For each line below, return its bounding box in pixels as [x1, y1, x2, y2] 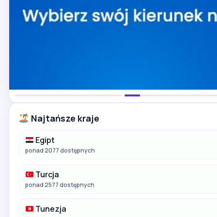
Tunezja [34, 203, 67, 214]
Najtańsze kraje [29, 112, 99, 124]
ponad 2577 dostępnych [25, 181, 94, 189]
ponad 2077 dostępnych [25, 146, 95, 155]
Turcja [34, 169, 60, 180]
